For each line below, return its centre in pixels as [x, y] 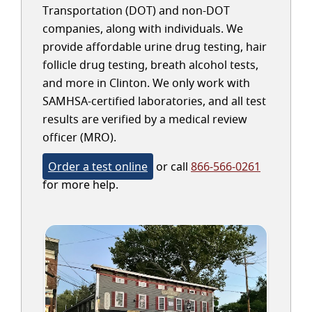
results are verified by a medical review [145, 119]
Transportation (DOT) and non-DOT [136, 10]
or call [172, 166]
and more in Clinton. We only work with [146, 83]
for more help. [80, 185]
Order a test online [98, 166]
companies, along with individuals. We [143, 29]
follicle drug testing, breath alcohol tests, [150, 65]
